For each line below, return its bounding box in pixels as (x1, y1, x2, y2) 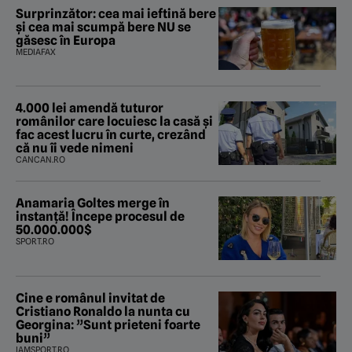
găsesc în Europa (16, 32, 115, 48)
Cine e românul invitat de (16, 291, 165, 306)
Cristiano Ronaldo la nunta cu (16, 304, 190, 320)
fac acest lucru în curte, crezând (16, 127, 206, 143)
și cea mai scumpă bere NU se (16, 19, 191, 35)
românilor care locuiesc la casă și (16, 114, 213, 130)
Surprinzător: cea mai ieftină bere (16, 5, 216, 21)
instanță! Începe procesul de (16, 209, 185, 225)
